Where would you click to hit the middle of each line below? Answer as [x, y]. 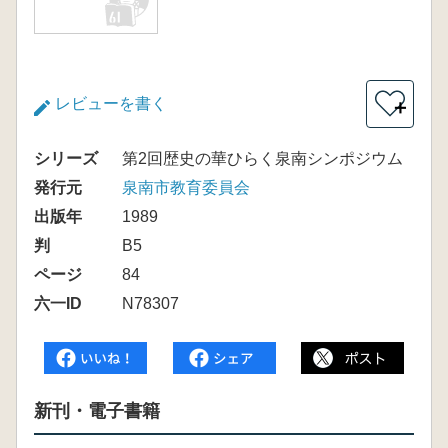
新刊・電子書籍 [97, 411]
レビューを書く [111, 103]
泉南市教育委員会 [186, 187]
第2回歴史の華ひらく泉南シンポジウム [262, 158]
